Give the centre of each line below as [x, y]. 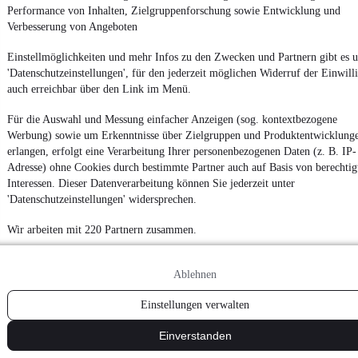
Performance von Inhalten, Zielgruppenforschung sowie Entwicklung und [174, 11]
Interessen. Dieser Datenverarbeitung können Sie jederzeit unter [151, 183]
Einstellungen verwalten [195, 305]
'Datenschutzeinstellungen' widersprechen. [102, 199]
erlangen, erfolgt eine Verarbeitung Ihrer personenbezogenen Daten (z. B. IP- [182, 151]
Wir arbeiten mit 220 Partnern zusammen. [102, 230]
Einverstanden [195, 336]
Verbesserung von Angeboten [72, 27]
